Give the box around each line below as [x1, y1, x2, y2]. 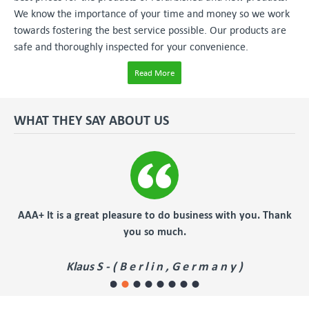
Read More [134, 68, 175, 78]
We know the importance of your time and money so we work [14, 7, 290, 19]
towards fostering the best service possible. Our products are [14, 23, 286, 36]
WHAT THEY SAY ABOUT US [14, 110, 169, 129]
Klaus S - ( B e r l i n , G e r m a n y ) [66, 257, 243, 275]
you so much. [123, 223, 186, 239]
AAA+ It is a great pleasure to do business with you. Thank [17, 207, 292, 222]
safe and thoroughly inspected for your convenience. [14, 40, 248, 52]
